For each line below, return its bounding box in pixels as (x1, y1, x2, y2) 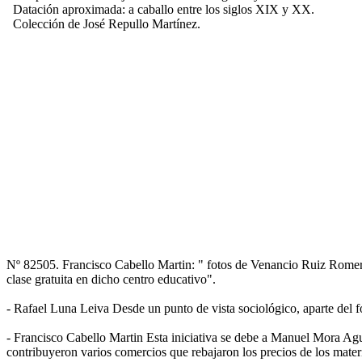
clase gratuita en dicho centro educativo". (6, 271, 216, 286)
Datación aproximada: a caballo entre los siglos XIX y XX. (6, 2, 314, 16)
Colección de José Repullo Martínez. (6, 16, 200, 31)
